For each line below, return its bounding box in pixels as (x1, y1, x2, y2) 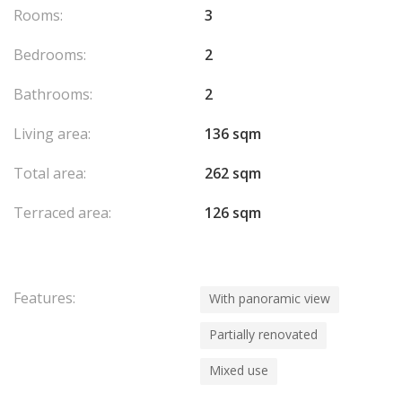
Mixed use (209, 362, 268, 379)
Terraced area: (13, 203, 111, 223)
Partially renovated (209, 326, 318, 343)
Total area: (13, 163, 86, 183)
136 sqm (205, 124, 261, 144)
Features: (13, 288, 75, 308)
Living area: (13, 124, 91, 144)
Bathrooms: (13, 84, 92, 104)
